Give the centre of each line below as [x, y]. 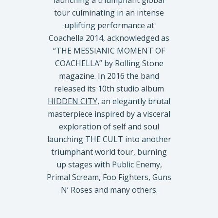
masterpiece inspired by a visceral [109, 114]
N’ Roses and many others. [109, 190]
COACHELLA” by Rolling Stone [109, 63]
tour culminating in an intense [109, 13]
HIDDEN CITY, [73, 101]
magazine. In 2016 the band [109, 76]
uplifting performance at [109, 25]
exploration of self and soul [109, 127]
